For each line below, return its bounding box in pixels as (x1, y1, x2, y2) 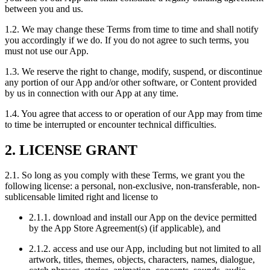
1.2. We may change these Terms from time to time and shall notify (5, 24, 259, 34)
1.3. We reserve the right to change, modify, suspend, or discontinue (5, 66, 262, 77)
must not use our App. (5, 45, 89, 56)
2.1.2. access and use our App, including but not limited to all (29, 243, 261, 254)
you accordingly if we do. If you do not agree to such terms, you (5, 34, 249, 45)
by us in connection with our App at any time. (5, 87, 178, 98)
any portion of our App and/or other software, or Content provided (5, 77, 257, 87)
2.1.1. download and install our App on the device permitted (29, 212, 257, 223)
